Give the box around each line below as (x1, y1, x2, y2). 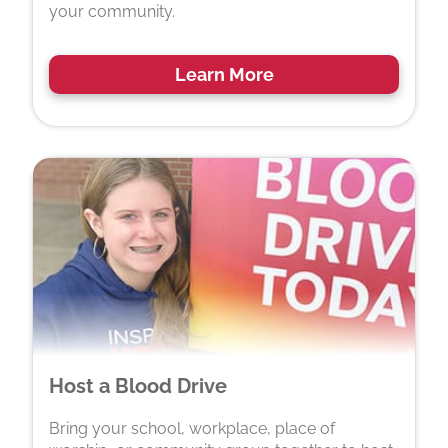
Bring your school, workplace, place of (49, 419, 335, 439)
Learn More (174, 63, 274, 85)
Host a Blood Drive (49, 374, 227, 399)
